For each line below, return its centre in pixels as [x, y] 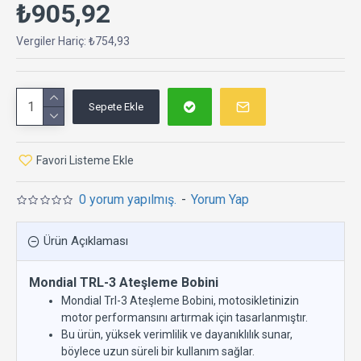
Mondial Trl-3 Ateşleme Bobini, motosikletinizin [180, 301]
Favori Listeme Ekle [85, 160]
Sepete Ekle [116, 107]
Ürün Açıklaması [86, 241]
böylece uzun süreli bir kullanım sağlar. [158, 351]
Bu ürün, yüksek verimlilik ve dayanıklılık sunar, [177, 334]
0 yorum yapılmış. [128, 199]
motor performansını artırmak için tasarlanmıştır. [185, 317]
